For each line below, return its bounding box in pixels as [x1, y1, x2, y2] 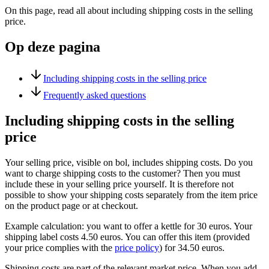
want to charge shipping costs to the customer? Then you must [5, 168, 240, 178]
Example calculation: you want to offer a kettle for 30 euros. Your [5, 220, 252, 231]
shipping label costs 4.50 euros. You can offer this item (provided [5, 231, 250, 242]
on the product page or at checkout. [5, 200, 138, 211]
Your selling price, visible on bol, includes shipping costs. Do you [5, 157, 253, 168]
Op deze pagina [5, 38, 100, 55]
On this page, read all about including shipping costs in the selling [5, 5, 253, 16]
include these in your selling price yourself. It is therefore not [5, 178, 234, 189]
